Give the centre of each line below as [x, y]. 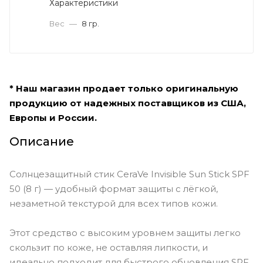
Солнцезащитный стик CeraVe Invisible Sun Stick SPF [129, 174]
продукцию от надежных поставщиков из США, [128, 103]
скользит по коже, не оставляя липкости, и [109, 247]
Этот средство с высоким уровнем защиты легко [125, 232]
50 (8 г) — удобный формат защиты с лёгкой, [114, 188]
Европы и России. [53, 117]
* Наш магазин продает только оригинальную [124, 88]
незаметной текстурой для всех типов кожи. [114, 203]
